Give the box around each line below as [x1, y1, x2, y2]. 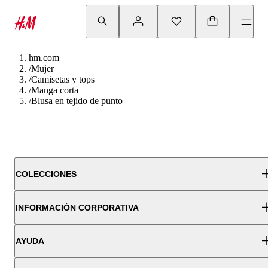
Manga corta [31, 85, 78, 95]
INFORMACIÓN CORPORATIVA [16, 203, 139, 212]
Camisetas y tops [31, 74, 95, 84]
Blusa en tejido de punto [31, 96, 123, 106]
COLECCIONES [16, 169, 77, 179]
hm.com [29, 53, 59, 63]
